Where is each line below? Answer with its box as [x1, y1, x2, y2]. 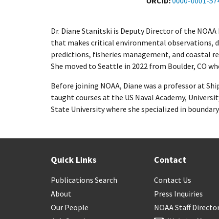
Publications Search [51, 175, 117, 185]
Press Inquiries [154, 189, 203, 198]
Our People [51, 202, 88, 212]
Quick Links [51, 154, 96, 165]
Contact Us [154, 175, 192, 185]
